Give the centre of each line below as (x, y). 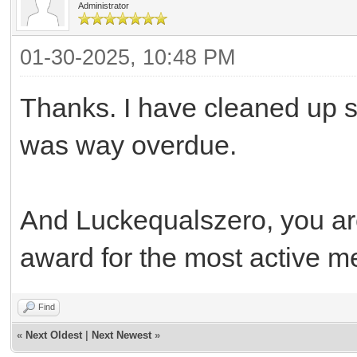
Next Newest (122, 335)
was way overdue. (128, 145)
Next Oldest (54, 335)
